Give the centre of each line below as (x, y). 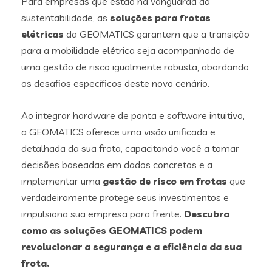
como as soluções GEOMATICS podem (112, 230)
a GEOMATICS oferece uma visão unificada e (118, 131)
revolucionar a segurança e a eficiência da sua (131, 246)
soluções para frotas (160, 17)
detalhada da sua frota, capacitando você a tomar (130, 148)
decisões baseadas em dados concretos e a (117, 164)
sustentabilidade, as (66, 17)
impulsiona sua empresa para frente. (103, 213)
